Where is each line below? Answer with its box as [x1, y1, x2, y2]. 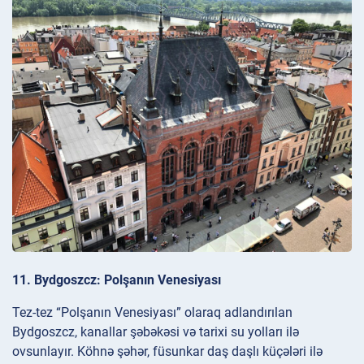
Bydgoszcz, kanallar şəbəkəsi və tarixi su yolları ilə [12, 323, 299, 340]
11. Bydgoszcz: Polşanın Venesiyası [12, 271, 221, 288]
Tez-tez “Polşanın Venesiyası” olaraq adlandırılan [12, 304, 292, 320]
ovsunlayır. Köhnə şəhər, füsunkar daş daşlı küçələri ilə [12, 343, 323, 359]
